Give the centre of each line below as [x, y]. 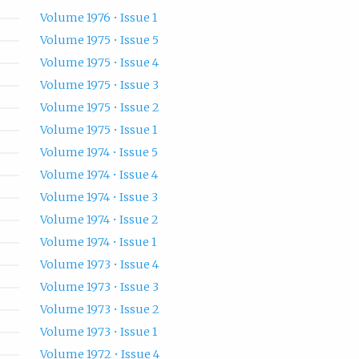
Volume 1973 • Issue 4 [99, 265]
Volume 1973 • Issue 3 [99, 287]
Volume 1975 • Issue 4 [99, 63]
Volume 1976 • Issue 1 [98, 18]
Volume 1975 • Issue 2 [99, 108]
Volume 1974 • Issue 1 [98, 242]
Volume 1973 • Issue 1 [98, 332]
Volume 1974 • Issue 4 [99, 175]
